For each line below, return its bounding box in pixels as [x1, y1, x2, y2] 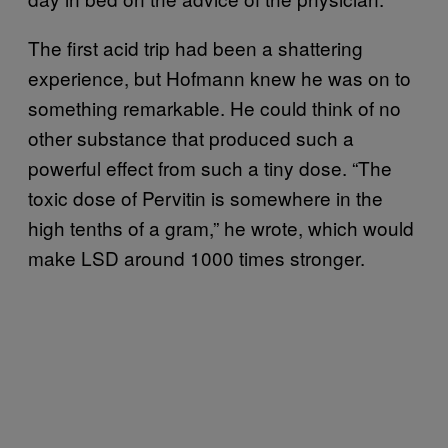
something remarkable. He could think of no [28, 94, 401, 122]
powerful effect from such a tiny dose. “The [28, 154, 392, 182]
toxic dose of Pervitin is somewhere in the [28, 184, 383, 212]
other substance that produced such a [28, 124, 354, 152]
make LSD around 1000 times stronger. [28, 244, 365, 272]
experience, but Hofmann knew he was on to [28, 64, 411, 92]
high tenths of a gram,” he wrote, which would [28, 214, 414, 242]
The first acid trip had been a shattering [28, 34, 363, 62]
